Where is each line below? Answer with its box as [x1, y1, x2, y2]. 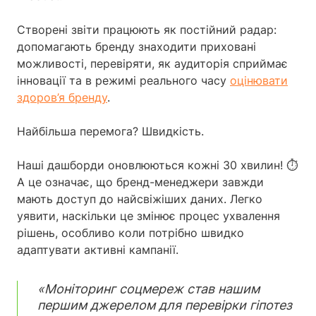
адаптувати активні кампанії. [17, 242, 178, 257]
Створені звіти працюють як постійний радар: [17, 22, 276, 37]
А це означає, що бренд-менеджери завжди [17, 174, 264, 189]
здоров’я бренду [17, 90, 107, 104]
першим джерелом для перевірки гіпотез [37, 297, 292, 312]
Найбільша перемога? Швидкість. [17, 123, 204, 138]
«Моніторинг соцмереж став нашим [37, 281, 260, 296]
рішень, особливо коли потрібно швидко [17, 225, 244, 240]
